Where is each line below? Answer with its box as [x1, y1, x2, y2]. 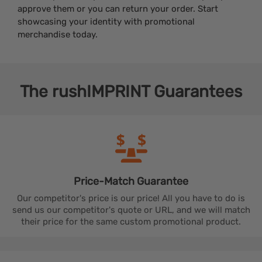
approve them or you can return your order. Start [18, 4, 218, 15]
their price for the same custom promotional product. [21, 216, 241, 227]
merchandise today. [18, 29, 98, 40]
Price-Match [74, 175, 137, 188]
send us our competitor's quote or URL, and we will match [12, 205, 250, 216]
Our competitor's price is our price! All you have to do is [17, 193, 245, 204]
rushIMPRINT [48, 82, 154, 102]
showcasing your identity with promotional [18, 16, 195, 27]
